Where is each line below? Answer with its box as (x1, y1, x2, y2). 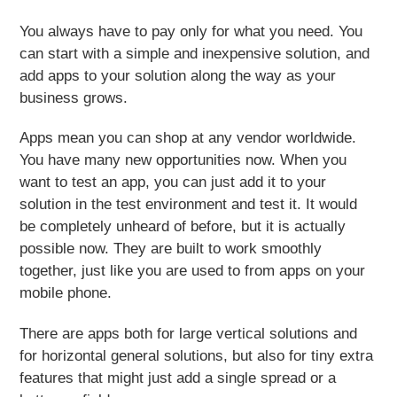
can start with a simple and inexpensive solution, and (19, 44, 370, 62)
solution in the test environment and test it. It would (19, 196, 358, 214)
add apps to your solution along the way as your (19, 66, 337, 84)
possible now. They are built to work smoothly (19, 240, 323, 258)
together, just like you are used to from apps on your (19, 262, 366, 280)
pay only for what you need (152, 22, 331, 40)
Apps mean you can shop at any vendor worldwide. (19, 129, 357, 147)
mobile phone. (19, 284, 113, 302)
